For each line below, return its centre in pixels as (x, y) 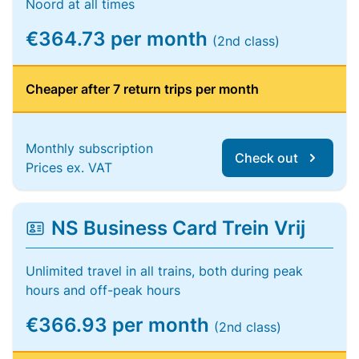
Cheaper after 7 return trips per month (142, 89)
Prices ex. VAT (69, 167)
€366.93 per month (120, 325)
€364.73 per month (119, 39)
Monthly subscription (89, 148)
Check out (266, 158)
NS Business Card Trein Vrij (178, 228)
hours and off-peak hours (103, 290)
